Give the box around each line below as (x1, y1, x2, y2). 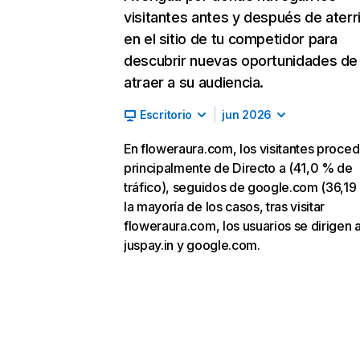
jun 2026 (222, 108, 272, 121)
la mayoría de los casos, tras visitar (124, 198, 325, 215)
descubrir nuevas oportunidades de (124, 52, 358, 69)
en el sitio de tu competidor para (124, 31, 338, 47)
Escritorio (140, 108, 193, 121)
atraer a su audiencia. (124, 74, 264, 91)
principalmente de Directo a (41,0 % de (124, 160, 353, 176)
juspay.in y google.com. (124, 237, 260, 253)
